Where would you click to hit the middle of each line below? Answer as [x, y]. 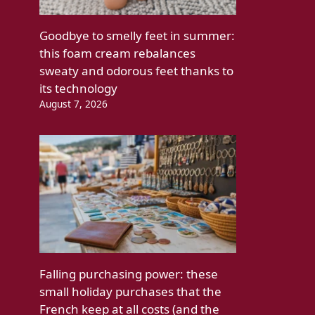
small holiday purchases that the [130, 292]
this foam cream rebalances [117, 53]
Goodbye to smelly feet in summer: [137, 36]
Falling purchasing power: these [129, 274]
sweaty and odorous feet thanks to [136, 71]
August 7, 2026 [73, 104]
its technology [78, 89]
